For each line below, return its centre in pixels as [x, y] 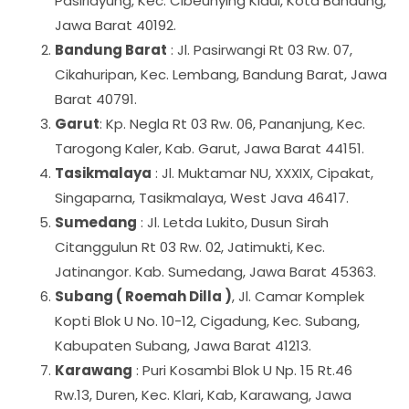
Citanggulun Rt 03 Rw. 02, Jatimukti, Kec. [190, 247]
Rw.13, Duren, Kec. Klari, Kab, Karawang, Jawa [203, 395]
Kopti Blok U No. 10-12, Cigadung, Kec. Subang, [207, 321]
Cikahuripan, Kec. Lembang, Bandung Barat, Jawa [221, 74]
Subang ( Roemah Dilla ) [143, 296]
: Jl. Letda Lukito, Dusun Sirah [233, 222]
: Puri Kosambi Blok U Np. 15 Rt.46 [242, 370]
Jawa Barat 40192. [115, 25]
